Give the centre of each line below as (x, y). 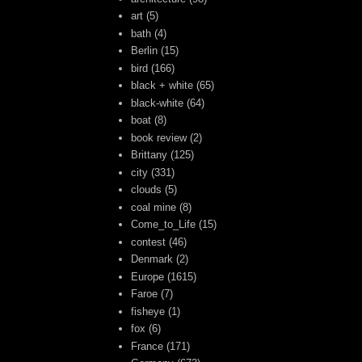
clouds (147, 190)
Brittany (149, 155)
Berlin (145, 51)
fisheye (148, 311)
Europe (148, 276)
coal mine (154, 207)
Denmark (152, 259)
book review (159, 137)
